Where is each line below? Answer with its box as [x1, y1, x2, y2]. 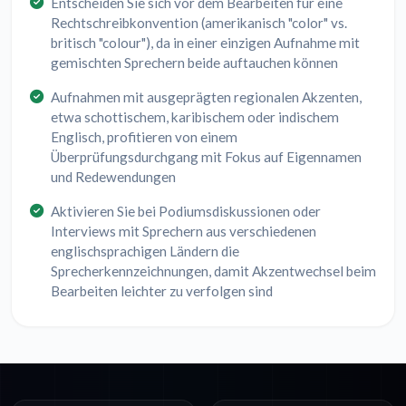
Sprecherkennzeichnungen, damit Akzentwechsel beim [51, 263, 376, 280]
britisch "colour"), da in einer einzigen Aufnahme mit [51, 34, 360, 52]
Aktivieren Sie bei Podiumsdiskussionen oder [51, 203, 321, 220]
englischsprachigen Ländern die [51, 243, 239, 260]
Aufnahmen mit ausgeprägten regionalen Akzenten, [51, 89, 362, 106]
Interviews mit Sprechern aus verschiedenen [51, 223, 316, 240]
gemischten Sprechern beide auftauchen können [51, 54, 338, 72]
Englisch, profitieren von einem [51, 129, 237, 146]
